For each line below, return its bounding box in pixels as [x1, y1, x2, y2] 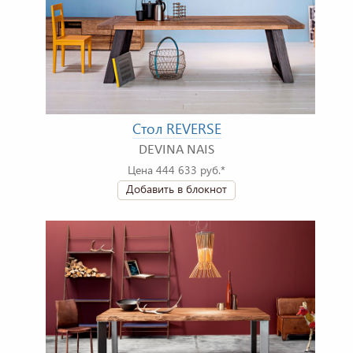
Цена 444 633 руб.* [128, 162, 225, 178]
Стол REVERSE [132, 119, 221, 139]
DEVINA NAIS [139, 143, 214, 158]
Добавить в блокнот [126, 181, 227, 197]
